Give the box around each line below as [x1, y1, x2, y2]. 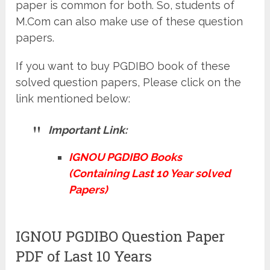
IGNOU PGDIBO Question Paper [16, 227, 225, 246]
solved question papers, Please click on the [16, 75, 242, 89]
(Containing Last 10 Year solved [69, 166, 231, 180]
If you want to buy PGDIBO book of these [16, 59, 231, 72]
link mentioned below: [16, 92, 131, 105]
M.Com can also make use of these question [16, 14, 243, 28]
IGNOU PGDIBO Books [69, 150, 183, 163]
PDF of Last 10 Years [16, 246, 152, 266]
